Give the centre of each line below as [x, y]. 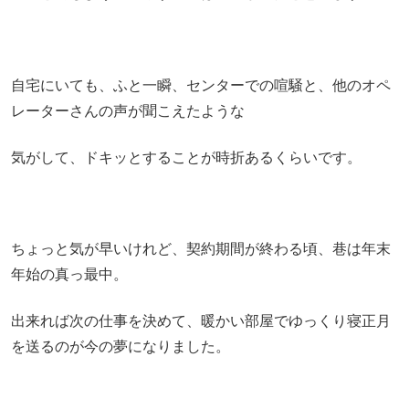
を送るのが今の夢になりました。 [121, 346]
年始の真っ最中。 [69, 275]
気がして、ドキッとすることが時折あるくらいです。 [186, 157]
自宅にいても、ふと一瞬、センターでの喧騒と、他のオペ [201, 86]
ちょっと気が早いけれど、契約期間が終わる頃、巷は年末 [201, 249]
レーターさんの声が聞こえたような [128, 111]
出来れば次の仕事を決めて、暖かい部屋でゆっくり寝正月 [201, 320]
